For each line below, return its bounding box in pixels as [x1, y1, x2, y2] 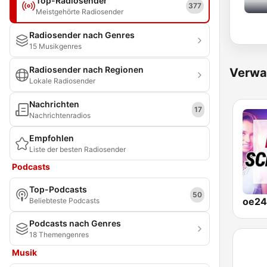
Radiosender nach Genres [29, 30, 135, 40]
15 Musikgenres [29, 42, 82, 51]
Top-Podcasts [29, 184, 87, 194]
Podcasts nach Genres [29, 218, 121, 228]
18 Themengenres [29, 230, 89, 239]
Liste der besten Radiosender [29, 145, 126, 154]
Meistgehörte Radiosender [36, 7, 123, 16]
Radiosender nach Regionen [29, 64, 144, 74]
